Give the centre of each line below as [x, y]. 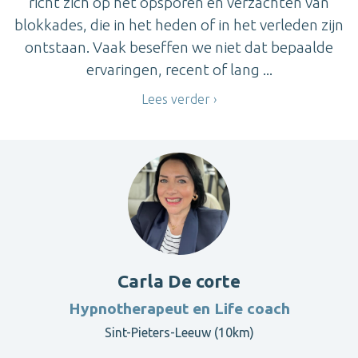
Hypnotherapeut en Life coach [179, 308]
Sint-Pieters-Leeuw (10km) [179, 332]
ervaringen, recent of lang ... [179, 70]
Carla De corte [179, 280]
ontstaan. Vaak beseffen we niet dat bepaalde [179, 48]
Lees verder [176, 99]
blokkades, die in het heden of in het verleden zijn [179, 25]
